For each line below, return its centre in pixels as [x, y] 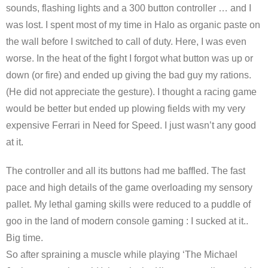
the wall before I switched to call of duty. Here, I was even [126, 42]
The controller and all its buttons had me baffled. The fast [126, 171]
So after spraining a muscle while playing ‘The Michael [122, 255]
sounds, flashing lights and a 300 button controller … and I [129, 8]
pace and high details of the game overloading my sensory [129, 188]
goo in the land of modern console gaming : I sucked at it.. [127, 221]
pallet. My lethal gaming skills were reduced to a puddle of [128, 204]
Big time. [25, 238]
